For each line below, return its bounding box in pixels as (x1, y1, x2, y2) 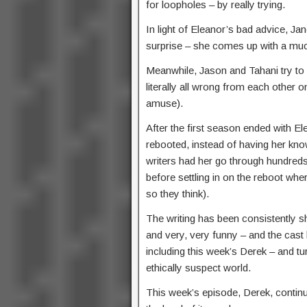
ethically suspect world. (146, 262, 251, 273)
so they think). (146, 188, 209, 199)
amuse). (146, 97, 183, 109)
